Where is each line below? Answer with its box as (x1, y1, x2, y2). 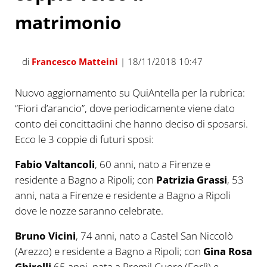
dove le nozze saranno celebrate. (14, 204, 163, 218)
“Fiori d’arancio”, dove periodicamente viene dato (14, 101, 235, 116)
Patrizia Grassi (156, 173, 227, 187)
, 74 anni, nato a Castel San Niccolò (75, 229, 233, 243)
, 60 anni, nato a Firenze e (94, 157, 210, 172)
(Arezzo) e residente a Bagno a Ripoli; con (14, 244, 203, 259)
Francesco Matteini (31, 55, 118, 67)
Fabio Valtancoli (14, 157, 95, 172)
